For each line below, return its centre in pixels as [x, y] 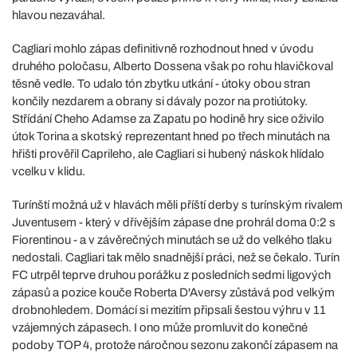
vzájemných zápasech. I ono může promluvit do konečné [160, 327]
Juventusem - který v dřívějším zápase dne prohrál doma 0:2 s [174, 222]
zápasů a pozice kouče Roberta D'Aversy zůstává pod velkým [173, 292]
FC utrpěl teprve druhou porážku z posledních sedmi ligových [171, 275]
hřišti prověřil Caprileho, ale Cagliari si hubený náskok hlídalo [168, 153]
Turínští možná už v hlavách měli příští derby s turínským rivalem [177, 204]
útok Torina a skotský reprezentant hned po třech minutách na [171, 136]
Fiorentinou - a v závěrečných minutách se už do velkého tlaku [172, 239]
